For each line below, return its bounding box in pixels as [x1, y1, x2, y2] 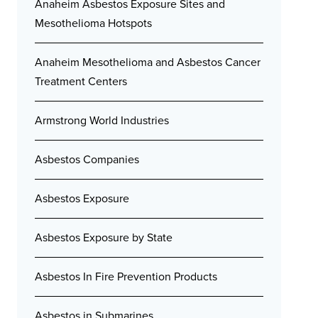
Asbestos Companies [35, 151, 139, 168]
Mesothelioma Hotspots [35, 15, 152, 31]
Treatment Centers [35, 73, 127, 89]
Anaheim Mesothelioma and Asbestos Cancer [35, 54, 261, 70]
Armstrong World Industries [35, 112, 169, 128]
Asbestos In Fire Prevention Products [35, 268, 217, 285]
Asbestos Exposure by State [35, 229, 172, 246]
